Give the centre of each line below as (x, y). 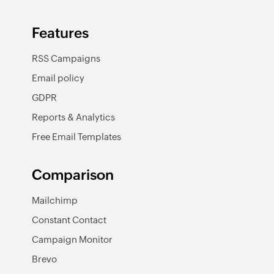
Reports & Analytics (73, 117)
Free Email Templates (76, 137)
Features (60, 33)
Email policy (58, 78)
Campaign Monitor (72, 239)
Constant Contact (69, 220)
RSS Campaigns (66, 58)
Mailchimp (55, 200)
